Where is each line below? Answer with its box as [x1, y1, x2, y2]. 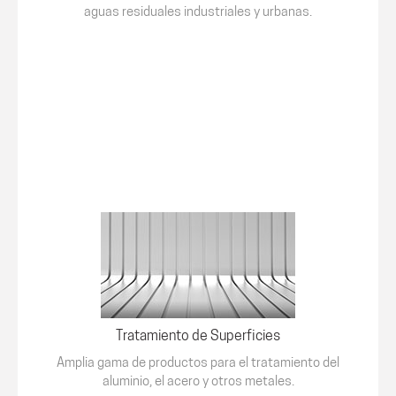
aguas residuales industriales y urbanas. [84, 6, 312, 20]
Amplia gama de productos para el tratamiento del [57, 357, 339, 370]
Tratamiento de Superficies [116, 330, 280, 344]
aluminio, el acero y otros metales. [102, 376, 294, 389]
